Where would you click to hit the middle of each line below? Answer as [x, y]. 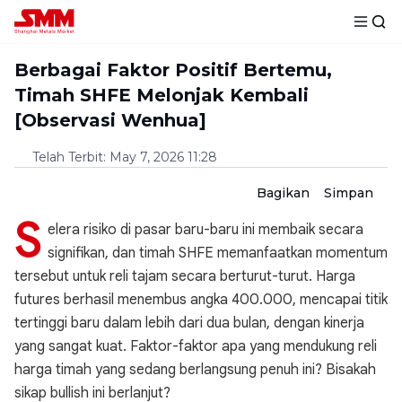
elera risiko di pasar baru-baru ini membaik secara [205, 230]
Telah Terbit [68, 157]
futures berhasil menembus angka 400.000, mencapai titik [201, 300]
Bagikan [283, 193]
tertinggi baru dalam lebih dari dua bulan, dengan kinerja [189, 323]
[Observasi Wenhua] [110, 120]
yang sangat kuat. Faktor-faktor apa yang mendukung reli [196, 346]
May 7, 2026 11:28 [163, 157]
